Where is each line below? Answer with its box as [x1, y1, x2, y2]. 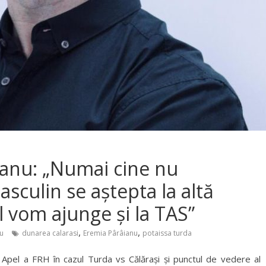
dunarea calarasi [22, 228, 78, 238]
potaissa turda [142, 228, 192, 238]
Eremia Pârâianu [83, 228, 138, 238]
